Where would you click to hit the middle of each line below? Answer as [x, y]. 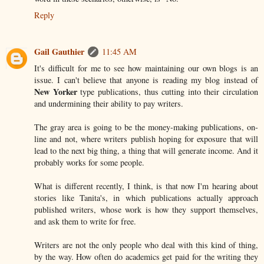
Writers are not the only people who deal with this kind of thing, [146, 245]
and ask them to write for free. [85, 221]
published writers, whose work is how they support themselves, [146, 209]
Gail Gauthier [59, 51]
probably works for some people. [89, 162]
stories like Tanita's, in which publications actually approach [146, 197]
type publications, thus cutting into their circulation [167, 91]
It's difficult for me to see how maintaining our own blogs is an [146, 68]
